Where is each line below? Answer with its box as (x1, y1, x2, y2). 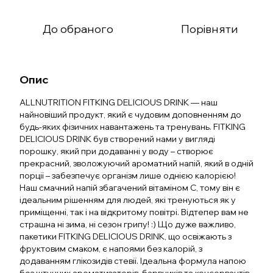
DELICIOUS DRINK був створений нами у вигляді (19, 133, 215, 144)
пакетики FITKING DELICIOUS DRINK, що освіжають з (19, 231, 232, 242)
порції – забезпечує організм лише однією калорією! (19, 170, 236, 181)
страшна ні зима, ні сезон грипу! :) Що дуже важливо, (19, 219, 236, 230)
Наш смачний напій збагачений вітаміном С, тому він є (19, 182, 240, 193)
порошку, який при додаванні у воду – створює (19, 146, 213, 157)
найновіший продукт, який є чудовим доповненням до (19, 109, 241, 120)
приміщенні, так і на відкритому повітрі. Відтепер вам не (19, 207, 249, 218)
